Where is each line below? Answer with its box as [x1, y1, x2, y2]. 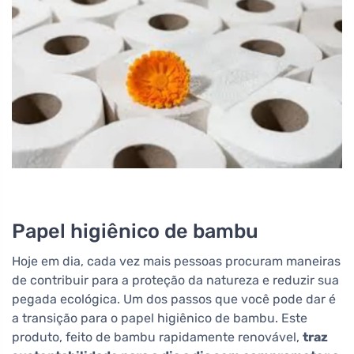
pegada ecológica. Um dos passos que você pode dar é [12, 291, 336, 307]
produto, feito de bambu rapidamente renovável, [12, 329, 303, 345]
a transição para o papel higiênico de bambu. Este [12, 310, 307, 326]
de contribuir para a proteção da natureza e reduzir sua [12, 272, 339, 288]
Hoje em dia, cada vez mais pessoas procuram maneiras [12, 253, 341, 269]
